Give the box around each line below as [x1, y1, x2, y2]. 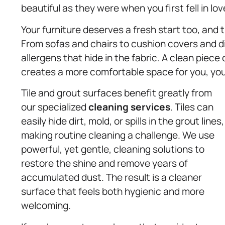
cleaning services [88, 100, 170, 114]
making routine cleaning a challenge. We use [21, 129, 214, 142]
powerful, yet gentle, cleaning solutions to [21, 143, 204, 156]
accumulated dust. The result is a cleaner [21, 171, 202, 184]
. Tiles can [170, 100, 213, 114]
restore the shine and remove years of [21, 157, 188, 170]
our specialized [21, 100, 88, 114]
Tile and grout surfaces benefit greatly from [21, 86, 212, 100]
